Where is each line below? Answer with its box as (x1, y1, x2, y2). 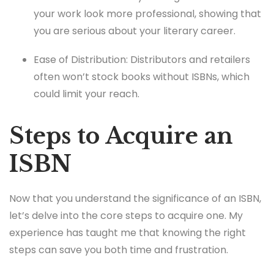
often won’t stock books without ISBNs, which (34, 69, 250, 84)
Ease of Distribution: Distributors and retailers (34, 52, 250, 67)
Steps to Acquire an (9, 122, 233, 150)
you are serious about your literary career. (34, 23, 235, 38)
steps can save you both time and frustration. (9, 243, 228, 257)
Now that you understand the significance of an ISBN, (9, 191, 261, 206)
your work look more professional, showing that (34, 6, 261, 21)
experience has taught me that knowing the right (9, 226, 246, 240)
